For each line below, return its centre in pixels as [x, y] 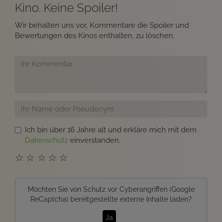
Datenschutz [46, 140]
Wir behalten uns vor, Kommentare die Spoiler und [102, 25]
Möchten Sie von [55, 189]
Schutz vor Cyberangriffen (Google [139, 189]
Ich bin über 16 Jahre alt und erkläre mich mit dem [111, 130]
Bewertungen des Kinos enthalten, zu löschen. [95, 35]
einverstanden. [94, 140]
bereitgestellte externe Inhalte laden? [130, 199]
